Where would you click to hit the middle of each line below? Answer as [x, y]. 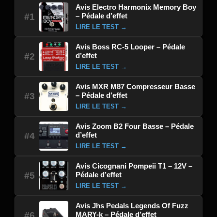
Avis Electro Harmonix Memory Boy [136, 7]
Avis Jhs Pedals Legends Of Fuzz [132, 205]
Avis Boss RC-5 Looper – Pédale [130, 46]
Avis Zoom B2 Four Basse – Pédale [135, 126]
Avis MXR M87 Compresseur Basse [135, 86]
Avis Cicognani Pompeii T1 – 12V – [134, 166]
